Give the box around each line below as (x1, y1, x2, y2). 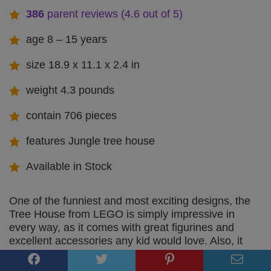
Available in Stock (26, 160, 112, 172)
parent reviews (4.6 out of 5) (44, 7, 183, 20)
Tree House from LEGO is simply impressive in (9, 207, 235, 220)
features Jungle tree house (26, 134, 155, 147)
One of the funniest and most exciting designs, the (9, 194, 250, 207)
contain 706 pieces (26, 109, 117, 122)
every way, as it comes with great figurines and (9, 221, 234, 233)
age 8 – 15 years (26, 33, 107, 45)
